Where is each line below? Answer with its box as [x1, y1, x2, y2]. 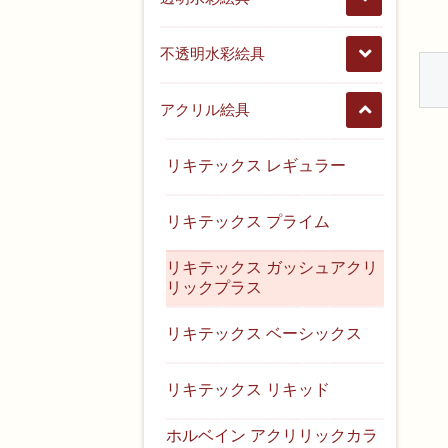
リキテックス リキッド [166, 380, 331, 398]
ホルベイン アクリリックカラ [166, 426, 379, 444]
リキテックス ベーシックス [166, 324, 363, 342]
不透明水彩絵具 [160, 44, 266, 62]
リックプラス [166, 278, 263, 296]
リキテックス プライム [166, 212, 331, 230]
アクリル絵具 [160, 100, 251, 118]
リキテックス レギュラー [166, 156, 347, 174]
